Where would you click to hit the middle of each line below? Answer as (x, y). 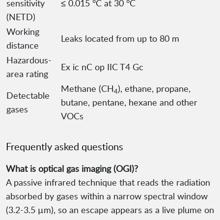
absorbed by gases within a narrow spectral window (107, 196)
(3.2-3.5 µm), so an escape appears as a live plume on (110, 210)
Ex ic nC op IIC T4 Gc (102, 67)
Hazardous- (29, 60)
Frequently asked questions (65, 147)
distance (23, 45)
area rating (27, 74)
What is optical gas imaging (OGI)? (72, 169)
